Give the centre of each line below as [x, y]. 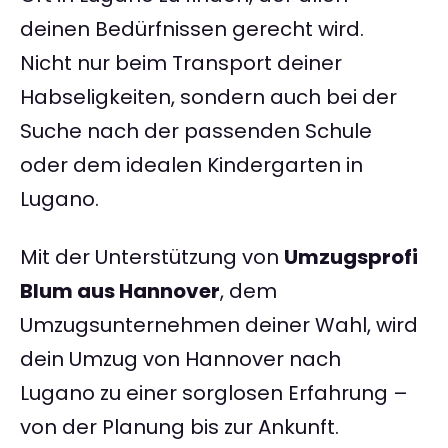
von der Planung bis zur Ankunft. [179, 427]
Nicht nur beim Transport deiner [181, 63]
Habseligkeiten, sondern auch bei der [208, 97]
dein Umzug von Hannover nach [180, 359]
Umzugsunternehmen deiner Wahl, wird [219, 325]
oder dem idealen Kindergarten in [191, 165]
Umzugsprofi [351, 257]
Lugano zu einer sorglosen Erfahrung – [214, 393]
